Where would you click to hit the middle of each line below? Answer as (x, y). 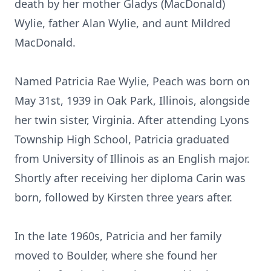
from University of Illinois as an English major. (132, 158)
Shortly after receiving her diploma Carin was (130, 178)
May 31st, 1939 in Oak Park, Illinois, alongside (132, 100)
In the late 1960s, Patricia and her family (118, 236)
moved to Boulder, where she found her (116, 255)
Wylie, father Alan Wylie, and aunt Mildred (122, 23)
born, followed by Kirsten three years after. (123, 197)
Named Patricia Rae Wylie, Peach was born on (132, 81)
